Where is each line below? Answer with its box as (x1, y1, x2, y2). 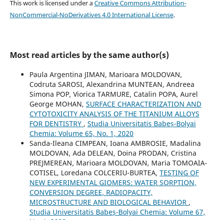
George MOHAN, (29, 99, 86, 109)
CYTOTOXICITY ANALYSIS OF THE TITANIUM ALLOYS (29, 109, 199, 118)
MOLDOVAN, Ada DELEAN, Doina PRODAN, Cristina (29, 148, 196, 158)
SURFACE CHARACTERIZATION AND (85, 99, 201, 109)
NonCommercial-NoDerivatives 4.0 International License (9, 10, 173, 19)
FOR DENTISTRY (29, 118, 83, 128)
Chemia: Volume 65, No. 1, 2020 (29, 128, 134, 138)
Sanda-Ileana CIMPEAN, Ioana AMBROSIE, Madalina (29, 138, 201, 148)
